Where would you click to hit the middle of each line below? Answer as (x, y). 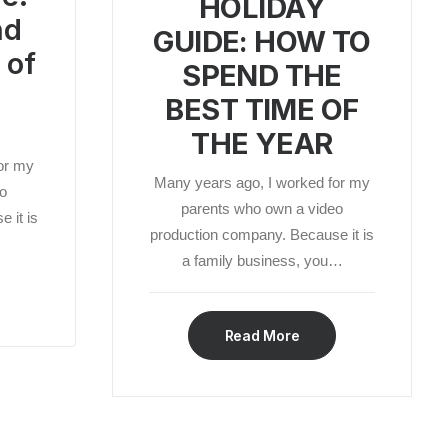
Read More (262, 335)
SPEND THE (262, 75)
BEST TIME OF (262, 109)
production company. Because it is (262, 234)
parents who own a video (262, 208)
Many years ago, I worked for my (262, 182)
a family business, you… (262, 260)
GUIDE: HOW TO (262, 41)
